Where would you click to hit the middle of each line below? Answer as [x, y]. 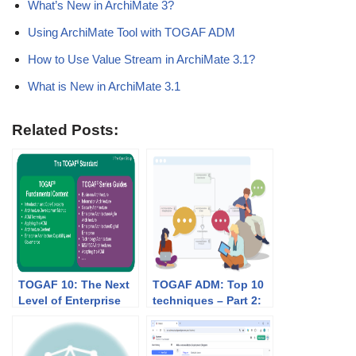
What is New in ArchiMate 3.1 [104, 86]
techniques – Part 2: [207, 300]
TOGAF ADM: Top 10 [208, 284]
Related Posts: [65, 130]
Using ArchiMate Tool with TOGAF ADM [132, 32]
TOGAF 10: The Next [74, 284]
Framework [48, 332]
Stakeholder [185, 316]
